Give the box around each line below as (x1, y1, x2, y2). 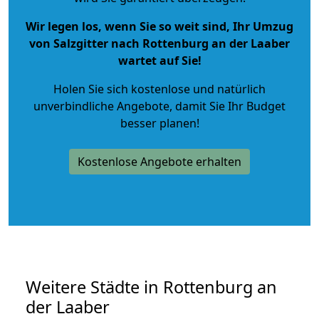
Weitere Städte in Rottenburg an (26, 275, 277, 298)
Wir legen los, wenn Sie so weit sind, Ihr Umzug (26, 18, 293, 34)
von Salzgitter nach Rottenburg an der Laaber (29, 35, 290, 51)
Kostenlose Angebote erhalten (78, 153, 241, 169)
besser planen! (120, 115, 199, 131)
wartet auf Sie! (117, 52, 202, 68)
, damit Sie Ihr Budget (169, 98, 286, 114)
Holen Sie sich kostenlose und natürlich (53, 80, 266, 97)
